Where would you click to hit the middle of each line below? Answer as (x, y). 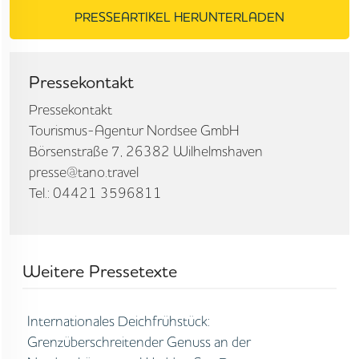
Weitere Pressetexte (100, 271)
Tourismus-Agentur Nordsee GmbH (134, 130)
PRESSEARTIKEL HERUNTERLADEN (179, 17)
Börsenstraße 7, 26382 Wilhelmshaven (146, 151)
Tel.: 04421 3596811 (95, 193)
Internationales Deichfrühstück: (118, 321)
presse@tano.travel (84, 172)
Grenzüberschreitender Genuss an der (139, 342)
